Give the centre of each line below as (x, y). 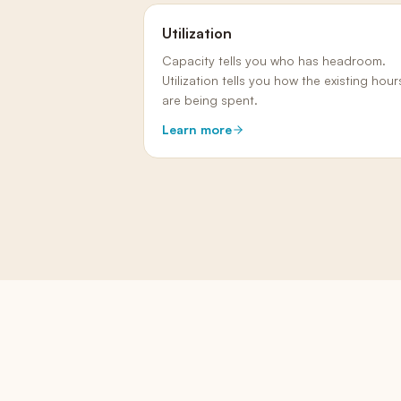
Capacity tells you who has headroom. (274, 60)
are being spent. (210, 100)
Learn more (197, 129)
